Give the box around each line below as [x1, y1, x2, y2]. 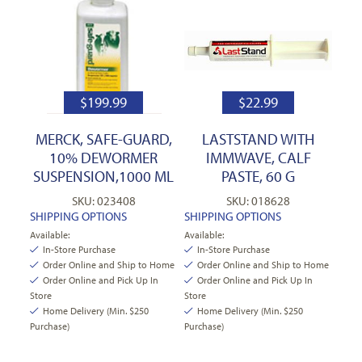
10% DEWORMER [49, 147, 158, 167]
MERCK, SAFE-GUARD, [35, 128, 172, 149]
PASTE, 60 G [221, 166, 296, 186]
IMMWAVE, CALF [205, 147, 311, 167]
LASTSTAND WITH [202, 128, 315, 149]
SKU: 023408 [71, 192, 136, 208]
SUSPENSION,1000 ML [33, 166, 175, 186]
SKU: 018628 [226, 192, 291, 208]
